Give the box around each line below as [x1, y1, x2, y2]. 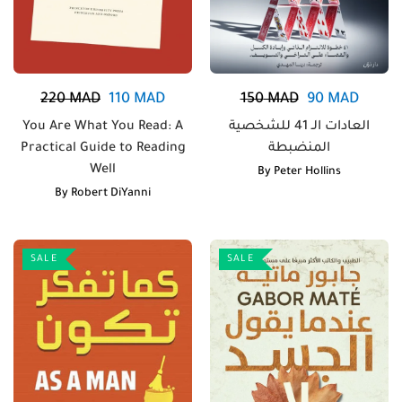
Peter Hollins [274, 166, 341, 179]
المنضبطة [268, 142, 330, 156]
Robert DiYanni [71, 188, 151, 200]
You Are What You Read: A [22, 120, 183, 135]
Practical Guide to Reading [20, 142, 186, 156]
